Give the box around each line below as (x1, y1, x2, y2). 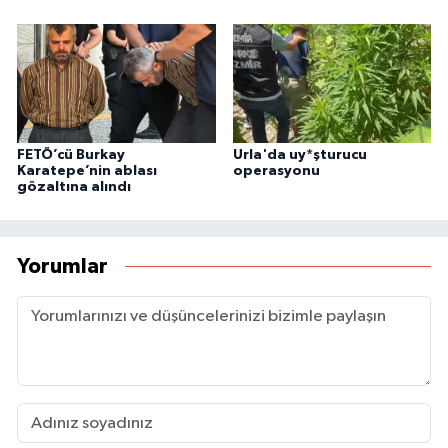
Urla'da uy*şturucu (232, 147, 367, 162)
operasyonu (232, 163, 320, 178)
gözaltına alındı (17, 179, 131, 194)
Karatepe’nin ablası (17, 163, 157, 178)
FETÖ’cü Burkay (17, 147, 125, 162)
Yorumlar (17, 256, 108, 278)
